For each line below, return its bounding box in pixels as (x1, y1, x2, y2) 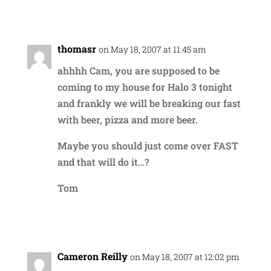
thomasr (57, 42, 96, 55)
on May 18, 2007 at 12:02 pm (129, 250, 240, 263)
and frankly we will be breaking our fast (57, 96, 241, 109)
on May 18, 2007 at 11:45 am (98, 43, 206, 55)
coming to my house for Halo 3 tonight (57, 80, 232, 93)
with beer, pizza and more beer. (57, 113, 198, 126)
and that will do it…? (57, 155, 149, 168)
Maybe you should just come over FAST (57, 139, 238, 152)
